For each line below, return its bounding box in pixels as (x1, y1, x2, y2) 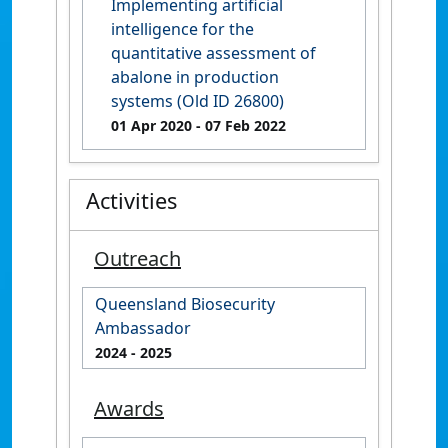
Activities (86, 186, 177, 215)
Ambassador (95, 317, 191, 339)
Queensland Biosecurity (95, 293, 275, 315)
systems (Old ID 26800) (111, 90, 284, 112)
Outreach (94, 245, 181, 272)
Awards (94, 395, 164, 422)
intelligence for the (111, 18, 254, 40)
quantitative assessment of (111, 42, 316, 64)
